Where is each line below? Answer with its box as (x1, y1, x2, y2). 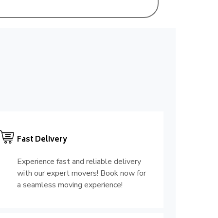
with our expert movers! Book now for (17, 168, 146, 179)
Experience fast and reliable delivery (17, 156, 141, 167)
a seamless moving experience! (17, 180, 123, 191)
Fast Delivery (17, 133, 67, 147)
